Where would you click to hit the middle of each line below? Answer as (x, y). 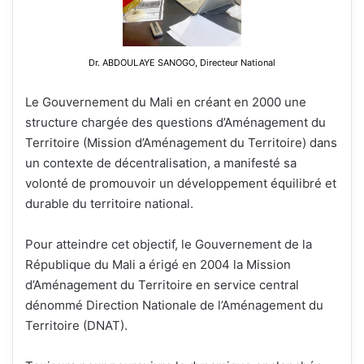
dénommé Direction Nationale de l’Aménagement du (174, 305)
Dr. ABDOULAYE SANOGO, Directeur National (182, 63)
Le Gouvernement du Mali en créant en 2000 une (166, 102)
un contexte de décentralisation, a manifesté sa (161, 163)
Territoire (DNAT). (76, 326)
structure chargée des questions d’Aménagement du (175, 123)
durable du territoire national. (109, 204)
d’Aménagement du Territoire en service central (162, 285)
